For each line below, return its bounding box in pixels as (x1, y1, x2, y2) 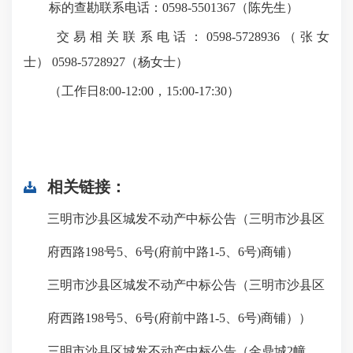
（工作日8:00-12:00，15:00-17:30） (24, 84, 240, 98)
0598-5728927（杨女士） (49, 55, 188, 69)
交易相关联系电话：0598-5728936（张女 (24, 30, 329, 43)
